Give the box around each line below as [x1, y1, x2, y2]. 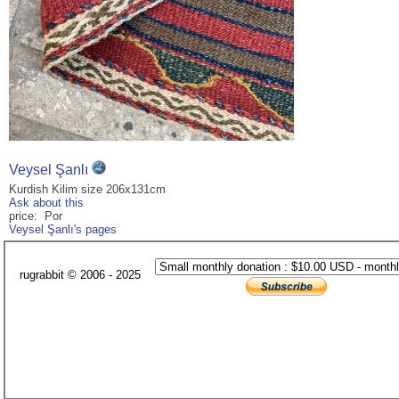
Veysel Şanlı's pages [9, 223, 117, 237]
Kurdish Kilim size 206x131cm [9, 183, 166, 197]
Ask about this [9, 196, 84, 210]
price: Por [9, 209, 62, 224]
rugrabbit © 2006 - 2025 [20, 268, 141, 282]
